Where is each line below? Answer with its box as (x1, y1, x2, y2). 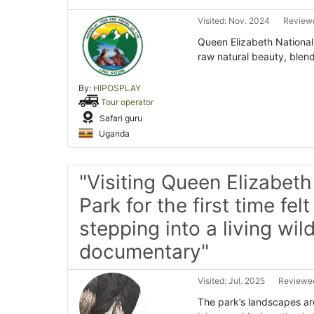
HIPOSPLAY (93, 83, 141, 94)
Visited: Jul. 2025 (198, 275, 265, 287)
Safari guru (97, 113, 142, 123)
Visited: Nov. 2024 (198, 15, 270, 27)
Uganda (97, 128, 130, 139)
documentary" (79, 240, 209, 264)
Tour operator (101, 97, 154, 107)
